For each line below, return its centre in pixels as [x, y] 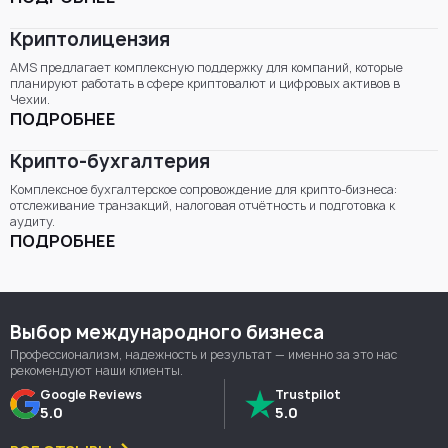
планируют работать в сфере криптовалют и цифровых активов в [205, 84]
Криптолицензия [90, 40]
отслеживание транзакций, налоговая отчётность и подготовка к [202, 206]
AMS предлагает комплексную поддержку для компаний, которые [206, 68]
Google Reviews [91, 394]
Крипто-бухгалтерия [110, 162]
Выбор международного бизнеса [167, 333]
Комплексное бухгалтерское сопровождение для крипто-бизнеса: [203, 190]
